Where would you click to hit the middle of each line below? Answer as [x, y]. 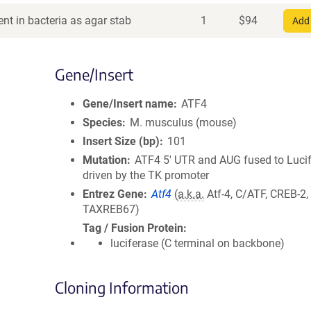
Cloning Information [122, 287]
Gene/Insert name [128, 104]
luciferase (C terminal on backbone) [197, 243]
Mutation [105, 160]
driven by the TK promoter [146, 175]
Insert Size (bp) [121, 141]
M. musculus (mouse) [184, 123]
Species [102, 123]
